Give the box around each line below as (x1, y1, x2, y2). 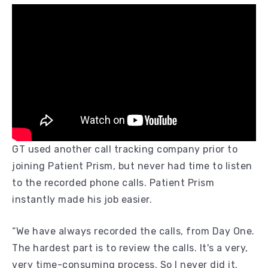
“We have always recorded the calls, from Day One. (12, 226, 255, 237)
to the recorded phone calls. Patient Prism (12, 177, 214, 189)
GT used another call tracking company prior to (12, 144, 237, 156)
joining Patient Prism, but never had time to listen (12, 160, 252, 172)
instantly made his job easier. (12, 194, 152, 206)
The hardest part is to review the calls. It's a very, (12, 242, 248, 254)
